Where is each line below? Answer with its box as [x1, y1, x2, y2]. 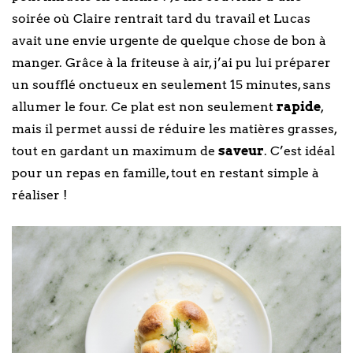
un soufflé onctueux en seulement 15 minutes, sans [12, 76, 331, 92]
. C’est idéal [264, 143, 335, 158]
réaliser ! [12, 187, 67, 203]
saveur [218, 143, 264, 158]
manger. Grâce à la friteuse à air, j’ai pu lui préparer [12, 54, 331, 70]
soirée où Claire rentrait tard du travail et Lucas [12, 10, 310, 26]
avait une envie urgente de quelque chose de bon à [12, 32, 326, 48]
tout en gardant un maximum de [12, 143, 218, 158]
